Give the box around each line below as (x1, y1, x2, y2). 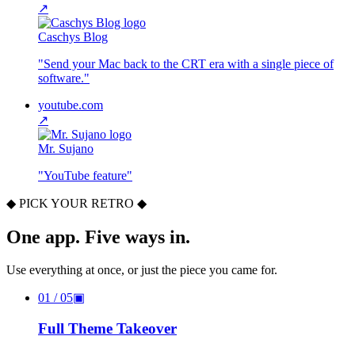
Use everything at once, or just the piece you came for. (6, 263, 277, 277)
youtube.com (38, 97, 103, 112)
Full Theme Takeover (38, 320, 177, 338)
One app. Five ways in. (6, 226, 190, 247)
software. (38, 71, 84, 85)
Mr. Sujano (38, 141, 94, 155)
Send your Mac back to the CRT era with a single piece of (44, 56, 334, 71)
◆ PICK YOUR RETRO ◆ (6, 196, 147, 210)
